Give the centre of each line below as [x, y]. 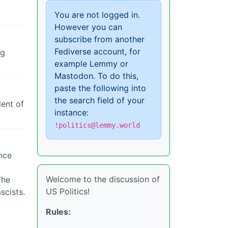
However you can [88, 27]
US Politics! [68, 191]
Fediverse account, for [97, 51]
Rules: [58, 212]
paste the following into [100, 88]
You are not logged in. [97, 15]
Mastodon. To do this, [96, 76]
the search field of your [99, 100]
